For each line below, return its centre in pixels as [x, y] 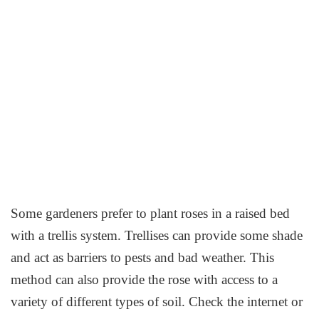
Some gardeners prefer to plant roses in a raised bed [151, 213]
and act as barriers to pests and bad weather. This [143, 257]
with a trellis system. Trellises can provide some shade [157, 235]
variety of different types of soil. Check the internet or [157, 301]
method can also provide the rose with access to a [145, 279]
